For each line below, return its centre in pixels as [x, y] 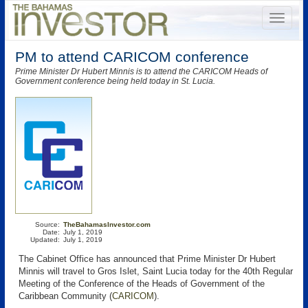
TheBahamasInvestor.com [107, 224]
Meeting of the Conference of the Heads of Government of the [142, 284]
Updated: [45, 240]
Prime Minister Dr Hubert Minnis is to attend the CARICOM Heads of [141, 71]
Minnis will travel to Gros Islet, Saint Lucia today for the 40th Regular [156, 271]
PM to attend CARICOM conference [132, 57]
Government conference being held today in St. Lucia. [115, 81]
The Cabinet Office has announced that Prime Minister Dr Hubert [147, 259]
